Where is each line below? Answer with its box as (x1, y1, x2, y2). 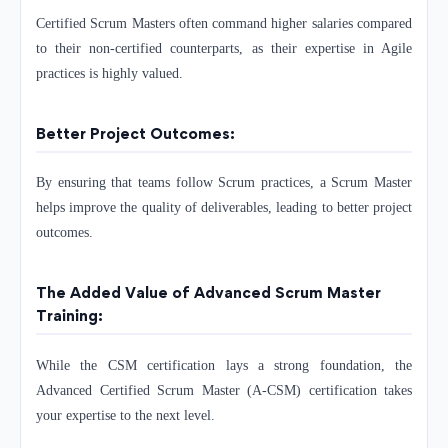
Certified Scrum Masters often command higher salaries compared (36, 16, 412, 32)
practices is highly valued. (36, 66, 183, 82)
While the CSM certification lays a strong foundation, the (36, 357, 412, 373)
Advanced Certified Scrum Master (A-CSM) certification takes (36, 382, 412, 398)
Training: (36, 306, 103, 326)
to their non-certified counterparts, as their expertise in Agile (36, 41, 412, 57)
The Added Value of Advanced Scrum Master (36, 283, 381, 303)
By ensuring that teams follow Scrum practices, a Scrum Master (36, 175, 412, 191)
